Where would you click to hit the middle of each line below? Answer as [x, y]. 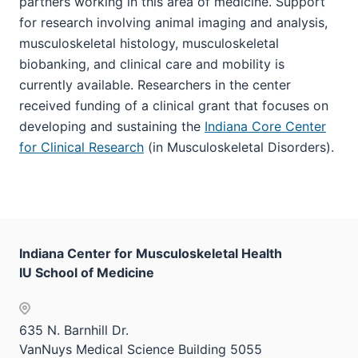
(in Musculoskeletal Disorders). [239, 147]
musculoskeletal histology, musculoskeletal [149, 43]
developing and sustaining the [112, 126]
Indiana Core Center [265, 126]
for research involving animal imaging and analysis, [173, 22]
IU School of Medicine [87, 272]
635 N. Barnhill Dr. [74, 330]
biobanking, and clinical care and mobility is [152, 64]
